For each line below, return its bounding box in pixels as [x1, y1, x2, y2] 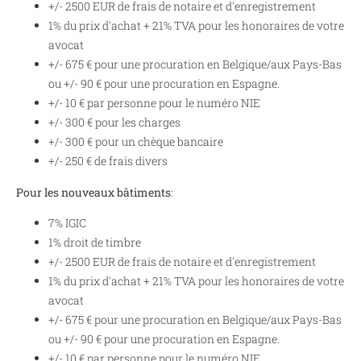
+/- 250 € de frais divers [48, 153, 168, 169]
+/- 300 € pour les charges [48, 114, 180, 131]
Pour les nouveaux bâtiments [16, 184, 171, 200]
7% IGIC [48, 215, 86, 231]
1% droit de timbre [48, 234, 141, 251]
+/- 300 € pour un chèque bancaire [48, 134, 223, 150]
